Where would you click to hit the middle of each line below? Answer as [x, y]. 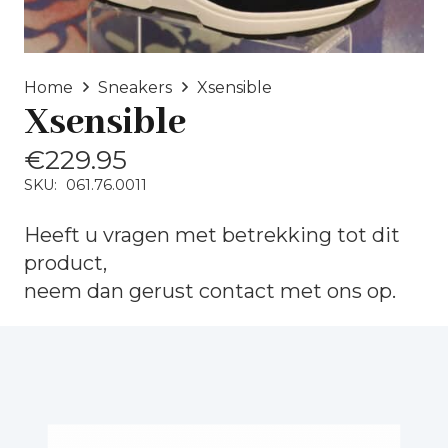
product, [65, 262]
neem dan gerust [111, 290]
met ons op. [335, 290]
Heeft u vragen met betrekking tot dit [212, 234]
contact [237, 290]
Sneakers [135, 87]
